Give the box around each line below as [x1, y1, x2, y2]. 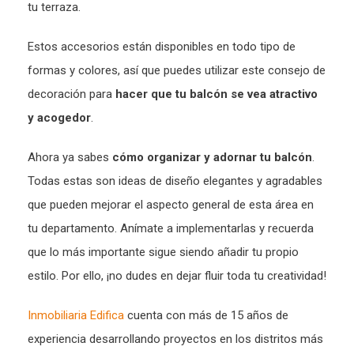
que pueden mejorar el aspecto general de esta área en [28, 198, 314, 213]
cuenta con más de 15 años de [124, 308, 288, 323]
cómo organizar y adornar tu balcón [112, 150, 312, 165]
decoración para [28, 87, 115, 102]
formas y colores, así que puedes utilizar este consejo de [28, 63, 326, 78]
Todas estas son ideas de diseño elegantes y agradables [28, 174, 322, 189]
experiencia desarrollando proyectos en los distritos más [28, 332, 323, 347]
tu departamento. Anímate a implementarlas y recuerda [28, 221, 314, 236]
